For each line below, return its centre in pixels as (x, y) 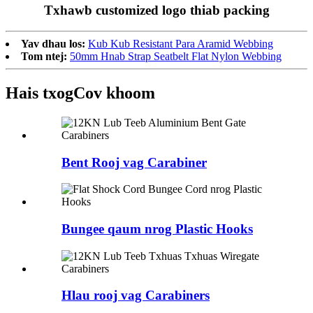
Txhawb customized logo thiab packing (156, 10)
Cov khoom (114, 93)
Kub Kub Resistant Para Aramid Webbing (181, 43)
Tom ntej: (44, 56)
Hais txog (39, 93)
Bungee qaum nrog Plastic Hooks (157, 228)
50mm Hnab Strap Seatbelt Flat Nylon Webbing (176, 56)
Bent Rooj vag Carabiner (134, 162)
